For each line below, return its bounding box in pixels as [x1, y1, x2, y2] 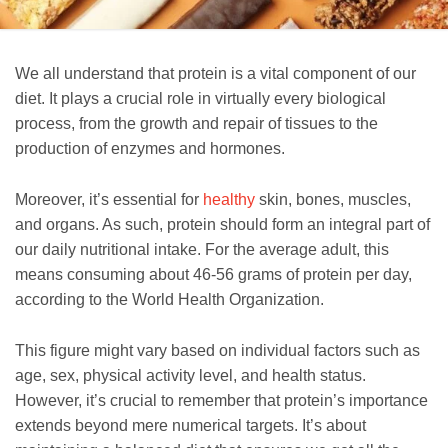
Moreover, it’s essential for [15, 191, 203, 209]
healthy [203, 191, 259, 209]
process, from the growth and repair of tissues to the [15, 115, 378, 133]
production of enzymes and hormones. [15, 140, 285, 158]
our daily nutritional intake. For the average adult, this [15, 241, 389, 259]
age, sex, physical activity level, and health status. [15, 366, 366, 384]
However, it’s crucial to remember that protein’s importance [15, 391, 428, 409]
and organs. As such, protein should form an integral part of [15, 216, 430, 234]
